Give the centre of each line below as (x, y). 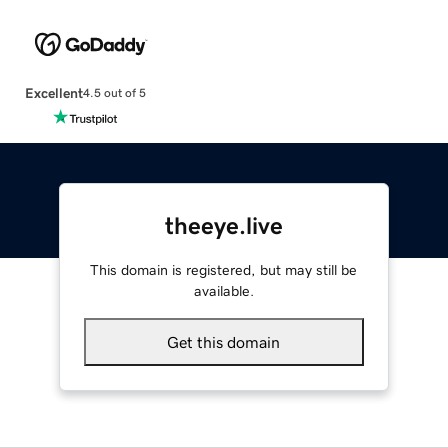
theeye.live (223, 225)
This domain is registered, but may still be (224, 269)
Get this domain (224, 341)
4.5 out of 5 (114, 93)
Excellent (53, 92)
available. (223, 290)
